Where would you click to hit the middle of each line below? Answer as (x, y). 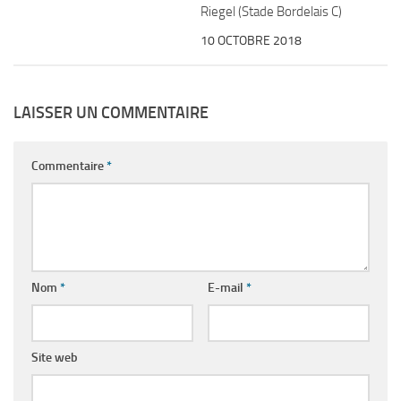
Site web (55, 358)
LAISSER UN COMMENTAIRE (111, 113)
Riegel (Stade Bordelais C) (271, 12)
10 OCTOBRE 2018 (251, 41)
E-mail (226, 288)
